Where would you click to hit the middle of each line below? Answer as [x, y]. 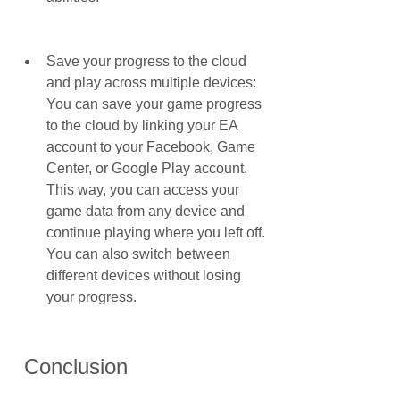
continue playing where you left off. [156, 233]
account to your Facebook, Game [151, 147]
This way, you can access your [143, 190]
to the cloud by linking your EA [142, 125]
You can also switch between [138, 254]
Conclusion [76, 367]
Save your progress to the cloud [146, 61]
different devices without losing [144, 275]
